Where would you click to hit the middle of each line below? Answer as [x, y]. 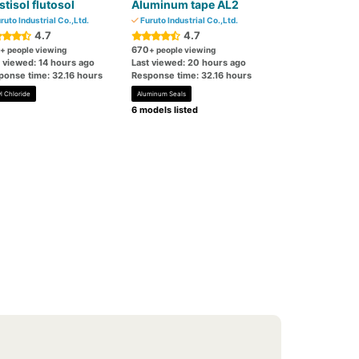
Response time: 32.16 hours [192, 75]
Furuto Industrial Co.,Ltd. [189, 20]
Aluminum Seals [162, 94]
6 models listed [165, 110]
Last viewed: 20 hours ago [189, 63]
